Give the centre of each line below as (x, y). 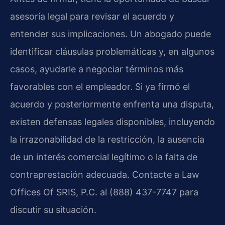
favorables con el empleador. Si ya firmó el (100, 87)
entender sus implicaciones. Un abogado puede (110, 34)
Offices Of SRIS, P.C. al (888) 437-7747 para (104, 192)
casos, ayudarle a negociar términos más (97, 69)
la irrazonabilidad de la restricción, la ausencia (107, 140)
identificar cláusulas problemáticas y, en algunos (112, 52)
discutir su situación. (53, 210)
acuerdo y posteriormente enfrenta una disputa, (112, 104)
